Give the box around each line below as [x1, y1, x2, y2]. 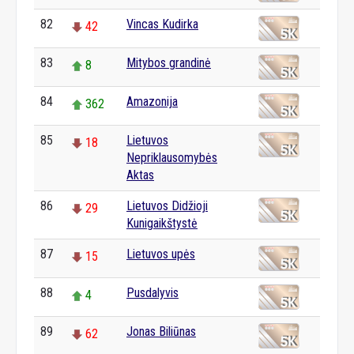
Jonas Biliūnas [126, 324, 196, 339]
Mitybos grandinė [126, 55, 211, 70]
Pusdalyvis [126, 285, 179, 300]
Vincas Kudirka [126, 17, 198, 32]
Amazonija [126, 94, 178, 109]
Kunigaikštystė [126, 216, 198, 231]
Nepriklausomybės [126, 150, 217, 165]
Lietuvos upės [126, 247, 195, 262]
